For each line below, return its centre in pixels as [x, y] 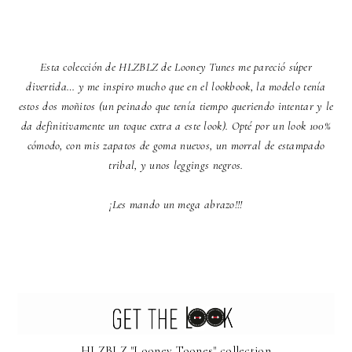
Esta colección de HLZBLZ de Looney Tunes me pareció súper [176, 66]
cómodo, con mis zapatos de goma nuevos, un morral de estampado [176, 145]
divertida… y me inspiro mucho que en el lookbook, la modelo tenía [176, 86]
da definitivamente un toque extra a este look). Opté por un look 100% [176, 125]
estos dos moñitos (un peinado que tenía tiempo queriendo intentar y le [176, 106]
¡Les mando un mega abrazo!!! [176, 204]
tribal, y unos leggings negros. [176, 165]
